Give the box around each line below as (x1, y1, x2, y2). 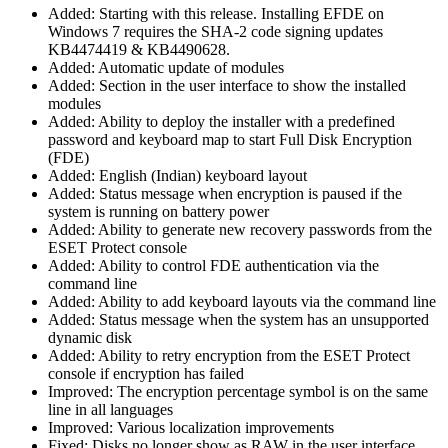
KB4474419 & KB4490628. (48, 40, 230, 58)
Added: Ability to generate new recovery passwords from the (48, 220, 432, 238)
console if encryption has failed (48, 364, 244, 382)
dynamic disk (48, 328, 132, 346)
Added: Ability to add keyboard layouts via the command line (48, 292, 436, 310)
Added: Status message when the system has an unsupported (48, 310, 429, 328)
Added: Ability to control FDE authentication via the (48, 256, 379, 274)
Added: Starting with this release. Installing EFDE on (48, 4, 384, 22)
